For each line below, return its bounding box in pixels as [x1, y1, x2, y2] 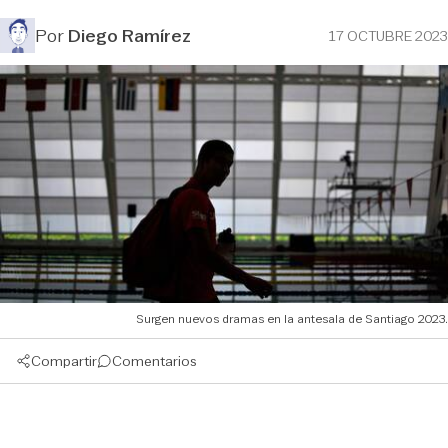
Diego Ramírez [68, 22, 191, 49]
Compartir [31, 350, 97, 371]
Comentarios [112, 350, 197, 371]
